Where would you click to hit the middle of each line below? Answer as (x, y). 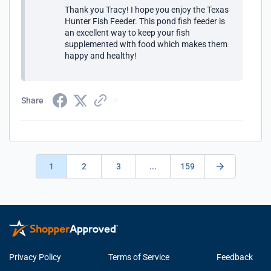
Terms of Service (139, 257)
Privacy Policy (35, 257)
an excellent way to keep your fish (127, 33)
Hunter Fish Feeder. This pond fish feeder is (145, 21)
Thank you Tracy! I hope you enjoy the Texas (147, 10)
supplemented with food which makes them (146, 44)
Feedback (235, 257)
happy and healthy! (101, 56)
